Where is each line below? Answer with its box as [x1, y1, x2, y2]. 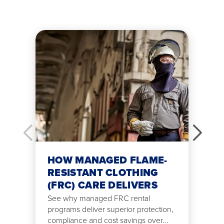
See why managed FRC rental [47, 192, 150, 204]
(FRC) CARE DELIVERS [47, 177, 157, 193]
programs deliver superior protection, [47, 203, 173, 215]
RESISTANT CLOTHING [47, 165, 158, 180]
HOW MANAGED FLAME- [47, 152, 167, 168]
